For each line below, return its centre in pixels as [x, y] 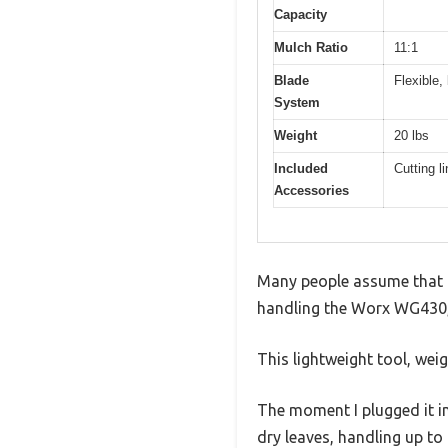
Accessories [311, 190]
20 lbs [411, 135]
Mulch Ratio [311, 47]
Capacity [300, 14]
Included [301, 168]
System [297, 102]
